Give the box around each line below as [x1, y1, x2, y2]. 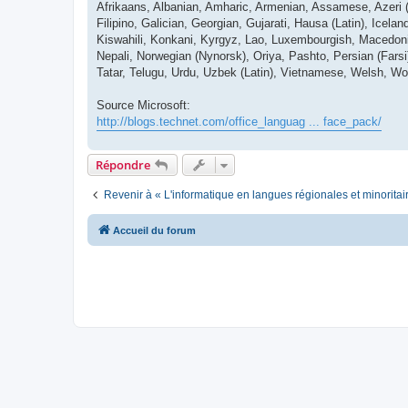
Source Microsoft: [97, 97, 190, 112]
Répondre [96, 156, 150, 173]
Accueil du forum [113, 224, 196, 236]
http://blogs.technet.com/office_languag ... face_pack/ [97, 114, 382, 128]
